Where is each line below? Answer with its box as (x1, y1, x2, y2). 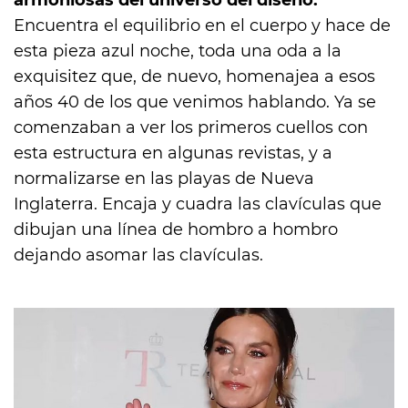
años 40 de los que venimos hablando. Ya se (14, 92, 376, 113)
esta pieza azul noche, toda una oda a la (14, 41, 342, 62)
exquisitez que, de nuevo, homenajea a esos (14, 66, 375, 87)
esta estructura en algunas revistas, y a (14, 143, 332, 164)
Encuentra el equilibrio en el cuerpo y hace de (14, 15, 391, 36)
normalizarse (14, 168, 125, 189)
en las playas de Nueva (125, 168, 314, 189)
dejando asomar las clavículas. (14, 245, 268, 266)
